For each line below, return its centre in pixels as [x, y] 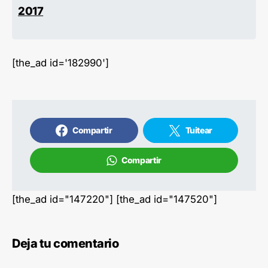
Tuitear [199, 130]
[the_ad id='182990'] [60, 63]
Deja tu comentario [65, 243]
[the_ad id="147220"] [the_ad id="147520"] [115, 199]
